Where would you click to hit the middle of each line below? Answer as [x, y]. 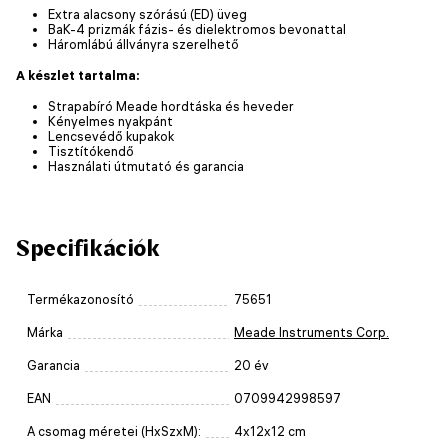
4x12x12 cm [270, 431]
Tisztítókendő [91, 150]
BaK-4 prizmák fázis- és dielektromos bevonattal [197, 28]
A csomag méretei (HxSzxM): [114, 431]
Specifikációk [88, 247]
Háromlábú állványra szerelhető [143, 43]
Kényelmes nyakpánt [110, 120]
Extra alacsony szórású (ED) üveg [147, 13]
